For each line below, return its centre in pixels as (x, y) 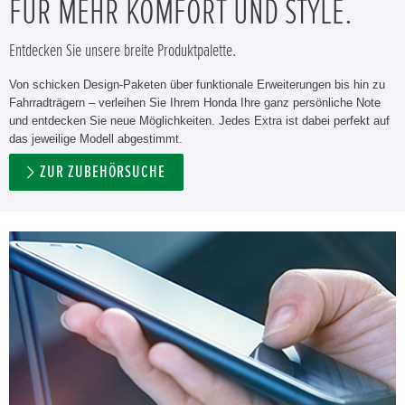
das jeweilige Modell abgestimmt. (96, 139)
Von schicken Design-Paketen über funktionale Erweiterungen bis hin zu (197, 85)
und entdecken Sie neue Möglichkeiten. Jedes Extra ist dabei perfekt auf (199, 121)
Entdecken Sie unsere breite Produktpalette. (122, 51)
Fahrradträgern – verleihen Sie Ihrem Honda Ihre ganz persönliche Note (195, 103)
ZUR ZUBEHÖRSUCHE (103, 172)
